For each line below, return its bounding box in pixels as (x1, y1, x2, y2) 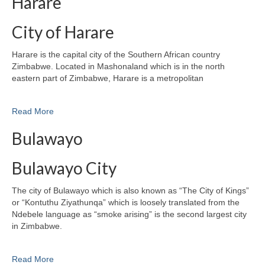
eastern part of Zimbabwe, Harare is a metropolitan (12, 73, 203, 83)
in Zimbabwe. (12, 221, 62, 231)
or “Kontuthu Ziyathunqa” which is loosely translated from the (12, 198, 240, 208)
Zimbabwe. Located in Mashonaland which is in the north (12, 62, 225, 72)
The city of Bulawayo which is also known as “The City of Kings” (12, 186, 249, 196)
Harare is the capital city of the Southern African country (12, 50, 220, 60)
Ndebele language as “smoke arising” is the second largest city (12, 209, 247, 219)
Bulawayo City (12, 158, 117, 179)
